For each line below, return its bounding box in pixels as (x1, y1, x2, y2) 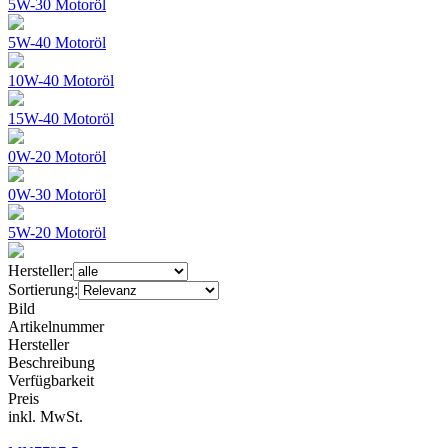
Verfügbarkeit (8, 371, 94, 389)
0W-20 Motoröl (8, 147, 106, 165)
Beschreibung (8, 353, 95, 371)
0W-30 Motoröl (8, 185, 106, 203)
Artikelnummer (8, 317, 104, 335)
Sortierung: (8, 280, 78, 298)
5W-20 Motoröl (8, 223, 106, 241)
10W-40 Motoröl (8, 71, 114, 89)
